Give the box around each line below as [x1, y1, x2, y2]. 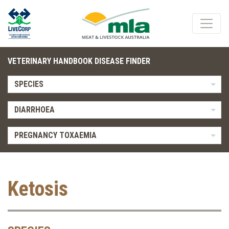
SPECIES [14, 79, 43, 89]
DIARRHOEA [14, 105, 55, 114]
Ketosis [8, 177, 68, 201]
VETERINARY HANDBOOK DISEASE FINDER [8, 56, 150, 66]
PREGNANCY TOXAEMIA [14, 130, 97, 140]
